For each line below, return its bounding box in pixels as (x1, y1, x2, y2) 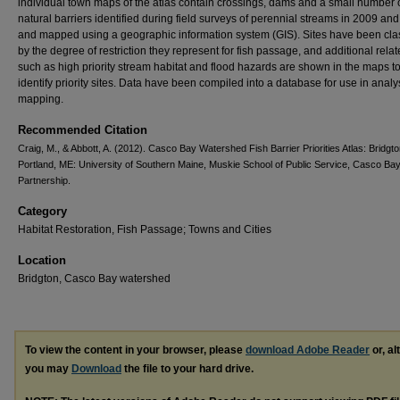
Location (18, 254, 66, 268)
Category (18, 204, 67, 219)
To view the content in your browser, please (25, 344, 246, 357)
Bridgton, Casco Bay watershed (18, 272, 171, 286)
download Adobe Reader (246, 344, 370, 357)
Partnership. (18, 175, 71, 187)
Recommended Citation (18, 123, 147, 137)
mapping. (18, 93, 63, 106)
